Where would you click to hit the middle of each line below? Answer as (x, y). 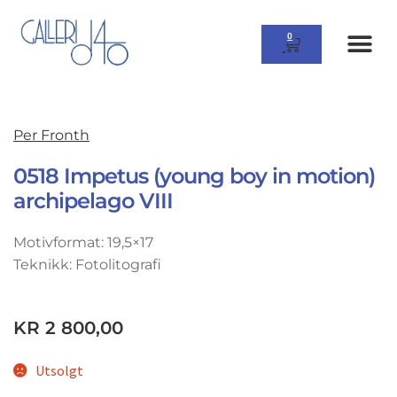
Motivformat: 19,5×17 (83, 243)
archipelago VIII (93, 201)
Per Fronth (51, 136)
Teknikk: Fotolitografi (87, 265)
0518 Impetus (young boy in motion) (194, 176)
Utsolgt (59, 370)
